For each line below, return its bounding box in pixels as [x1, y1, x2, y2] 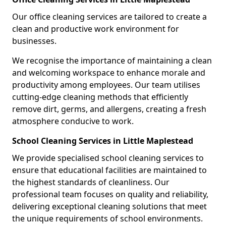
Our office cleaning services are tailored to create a [12, 11, 207, 22]
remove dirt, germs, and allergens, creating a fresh [12, 103, 206, 115]
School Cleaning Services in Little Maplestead [12, 135, 193, 146]
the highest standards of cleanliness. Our [12, 176, 169, 188]
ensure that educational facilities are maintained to [12, 164, 207, 176]
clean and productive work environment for [12, 23, 179, 34]
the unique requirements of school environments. [12, 212, 203, 224]
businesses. [12, 35, 56, 46]
